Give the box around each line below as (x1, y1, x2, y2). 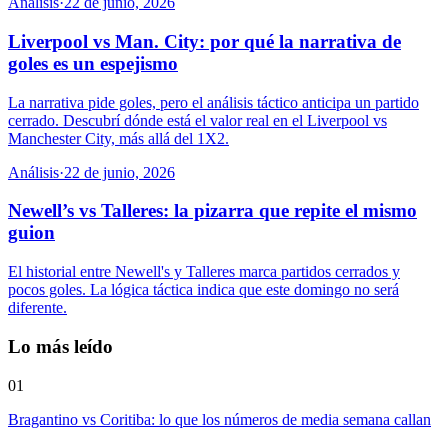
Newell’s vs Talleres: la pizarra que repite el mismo (8, 200, 417, 222)
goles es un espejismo (8, 53, 178, 75)
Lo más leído (8, 335, 113, 357)
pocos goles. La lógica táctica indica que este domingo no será (8, 281, 399, 299)
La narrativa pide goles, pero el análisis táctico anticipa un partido (8, 93, 419, 111)
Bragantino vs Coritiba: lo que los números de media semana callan (8, 410, 431, 428)
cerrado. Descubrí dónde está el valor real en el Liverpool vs (8, 111, 387, 129)
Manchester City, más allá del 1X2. (8, 129, 229, 147)
